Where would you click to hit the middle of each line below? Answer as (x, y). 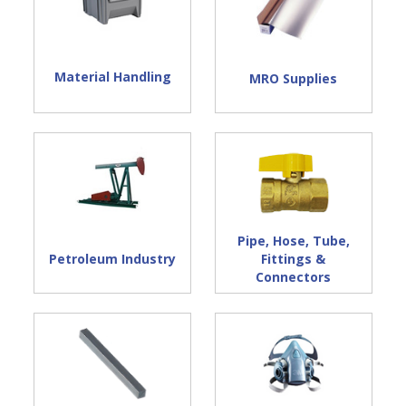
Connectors (294, 277)
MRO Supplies (294, 79)
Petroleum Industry (113, 259)
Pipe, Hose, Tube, (293, 241)
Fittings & (294, 259)
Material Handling (112, 76)
